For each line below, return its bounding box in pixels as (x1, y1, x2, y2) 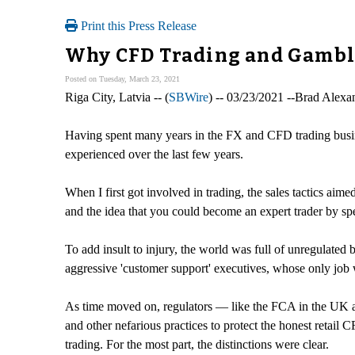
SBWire (169, 90, 208, 104)
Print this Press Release (78, 19, 197, 32)
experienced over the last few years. (65, 147, 243, 161)
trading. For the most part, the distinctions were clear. (65, 337, 329, 351)
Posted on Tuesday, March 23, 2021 (65, 74, 180, 83)
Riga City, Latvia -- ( (65, 90, 169, 104)
